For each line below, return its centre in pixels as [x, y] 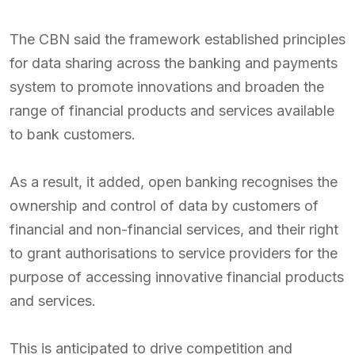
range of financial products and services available [172, 110]
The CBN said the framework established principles [177, 39]
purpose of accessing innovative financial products [177, 277]
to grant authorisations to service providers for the [174, 253]
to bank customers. [73, 134]
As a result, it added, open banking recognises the [174, 181]
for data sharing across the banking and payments [174, 63]
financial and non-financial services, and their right [174, 229]
